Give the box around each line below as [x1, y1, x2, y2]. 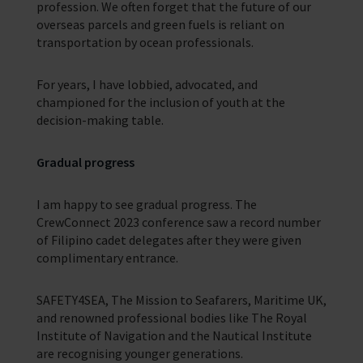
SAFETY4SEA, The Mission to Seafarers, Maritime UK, [36, 292, 327, 308]
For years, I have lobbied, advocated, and [36, 76, 258, 92]
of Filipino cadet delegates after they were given [36, 232, 301, 248]
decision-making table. [36, 112, 164, 128]
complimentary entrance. [36, 250, 178, 266]
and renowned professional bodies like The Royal [36, 310, 307, 326]
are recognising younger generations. [36, 345, 243, 361]
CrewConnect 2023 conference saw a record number [36, 214, 321, 230]
